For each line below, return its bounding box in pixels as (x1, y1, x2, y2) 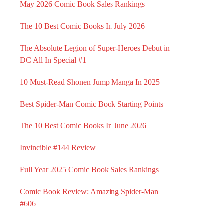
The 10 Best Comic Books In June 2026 (20, 121, 146, 130)
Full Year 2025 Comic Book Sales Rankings (20, 165, 159, 174)
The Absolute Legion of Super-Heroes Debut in (20, 44, 170, 52)
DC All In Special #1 (20, 56, 86, 64)
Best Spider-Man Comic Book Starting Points (20, 100, 163, 108)
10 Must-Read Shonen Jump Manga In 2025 (20, 78, 160, 86)
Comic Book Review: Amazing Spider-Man (20, 187, 158, 196)
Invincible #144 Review (20, 143, 96, 152)
